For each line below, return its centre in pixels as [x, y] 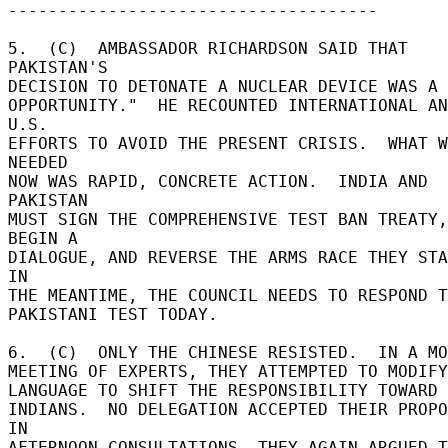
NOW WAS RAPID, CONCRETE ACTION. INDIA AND [218, 181]
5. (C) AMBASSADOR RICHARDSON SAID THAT [208, 48]
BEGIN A [48, 238]
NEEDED [43, 162]
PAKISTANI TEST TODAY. [118, 314]
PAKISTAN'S [63, 67]
